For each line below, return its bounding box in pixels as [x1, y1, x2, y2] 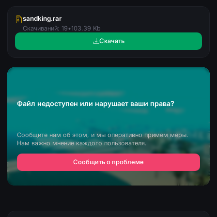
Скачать [99, 37, 124, 45]
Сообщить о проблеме [73, 158, 144, 166]
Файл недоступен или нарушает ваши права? [17, 99, 174, 108]
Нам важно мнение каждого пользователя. [17, 139, 147, 147]
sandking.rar [23, 14, 62, 22]
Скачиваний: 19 [23, 24, 68, 32]
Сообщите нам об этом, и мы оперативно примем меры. [17, 131, 188, 139]
